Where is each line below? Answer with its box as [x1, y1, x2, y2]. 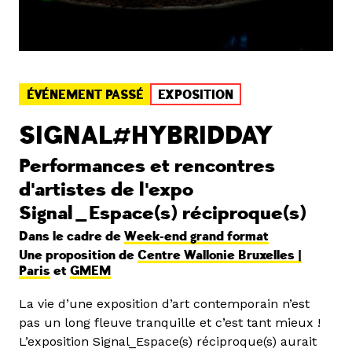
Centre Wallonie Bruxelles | [137, 247, 302, 264]
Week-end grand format [124, 229, 269, 245]
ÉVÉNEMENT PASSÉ [27, 87, 144, 104]
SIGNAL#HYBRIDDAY [19, 120, 273, 152]
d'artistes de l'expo [19, 178, 193, 202]
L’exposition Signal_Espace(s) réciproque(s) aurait [19, 334, 317, 350]
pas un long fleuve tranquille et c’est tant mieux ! [19, 315, 321, 331]
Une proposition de [19, 247, 137, 264]
